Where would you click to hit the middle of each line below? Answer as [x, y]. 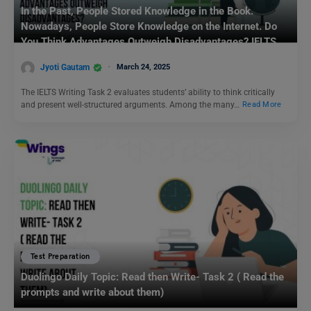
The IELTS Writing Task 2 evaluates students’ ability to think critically [148, 92]
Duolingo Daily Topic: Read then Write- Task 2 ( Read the [152, 277]
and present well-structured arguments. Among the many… [131, 104]
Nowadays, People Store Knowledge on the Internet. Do [149, 27]
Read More [262, 105]
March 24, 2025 [143, 67]
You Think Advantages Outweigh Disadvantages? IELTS [149, 42]
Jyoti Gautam [65, 67]
